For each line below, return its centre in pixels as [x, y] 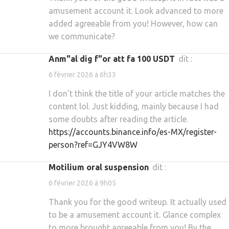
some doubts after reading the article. [118, 119]
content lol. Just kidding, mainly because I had [134, 107]
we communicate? [82, 36]
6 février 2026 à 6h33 [82, 75]
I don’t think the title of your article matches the [137, 94]
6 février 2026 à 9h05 [82, 183]
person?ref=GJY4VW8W [93, 145]
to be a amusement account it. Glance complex [135, 215]
